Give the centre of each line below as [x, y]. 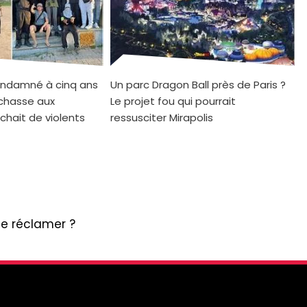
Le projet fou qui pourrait [173, 101]
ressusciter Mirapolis [162, 117]
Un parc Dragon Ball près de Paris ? [198, 84]
